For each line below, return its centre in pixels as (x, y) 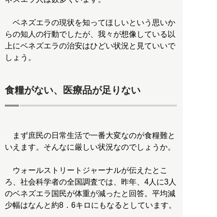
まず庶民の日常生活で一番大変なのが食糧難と (90, 136)
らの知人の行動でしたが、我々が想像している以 (90, 34)
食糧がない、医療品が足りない (73, 90)
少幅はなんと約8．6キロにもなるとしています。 (91, 205)
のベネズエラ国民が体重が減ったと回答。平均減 (90, 194)
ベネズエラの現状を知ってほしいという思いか (90, 22)
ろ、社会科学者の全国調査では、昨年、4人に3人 (91, 182)
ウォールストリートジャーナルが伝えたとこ (86, 170)
